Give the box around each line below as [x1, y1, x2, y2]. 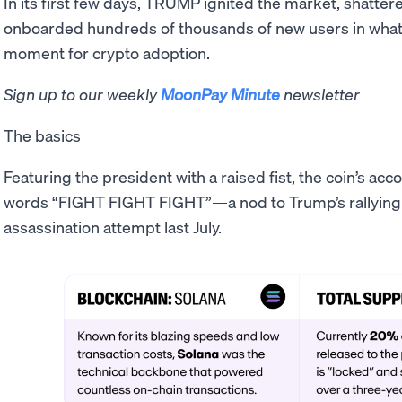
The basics [4, 124, 81, 145]
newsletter [280, 83, 360, 104]
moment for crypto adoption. [4, 41, 210, 63]
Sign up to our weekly [4, 83, 161, 104]
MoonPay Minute [161, 83, 280, 104]
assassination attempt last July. [4, 215, 222, 237]
